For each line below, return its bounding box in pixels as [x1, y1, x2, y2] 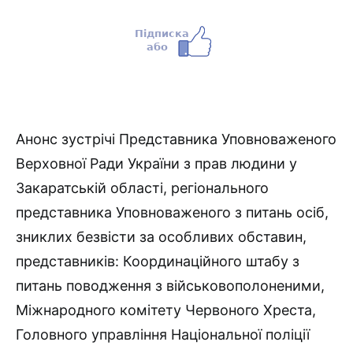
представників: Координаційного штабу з [16, 253, 299, 270]
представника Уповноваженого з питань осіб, [16, 204, 329, 221]
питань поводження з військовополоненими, [16, 277, 325, 295]
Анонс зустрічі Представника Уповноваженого [16, 131, 336, 148]
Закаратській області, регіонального [16, 180, 269, 197]
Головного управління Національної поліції [16, 326, 310, 344]
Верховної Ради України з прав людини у [16, 155, 297, 173]
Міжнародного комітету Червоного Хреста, [16, 302, 316, 319]
